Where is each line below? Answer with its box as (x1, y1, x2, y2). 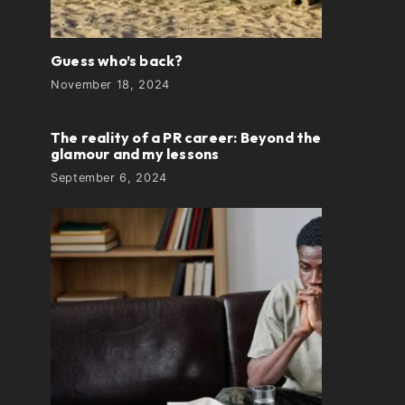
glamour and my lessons (51, 145, 220, 163)
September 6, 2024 (51, 171, 167, 184)
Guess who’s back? (51, 52, 184, 70)
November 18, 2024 (51, 78, 170, 91)
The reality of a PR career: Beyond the (51, 128, 322, 146)
